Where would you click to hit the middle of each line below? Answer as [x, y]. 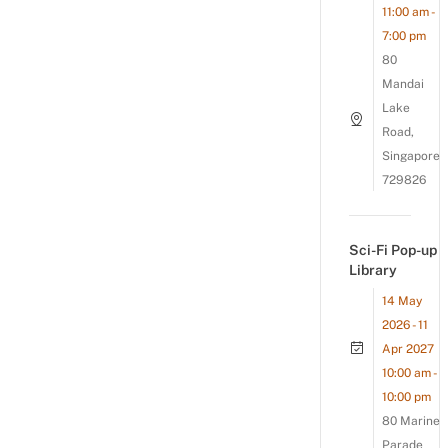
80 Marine [411, 421]
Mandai [403, 84]
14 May [402, 301]
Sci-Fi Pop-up [393, 250]
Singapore [411, 156]
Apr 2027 [408, 349]
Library [373, 270]
